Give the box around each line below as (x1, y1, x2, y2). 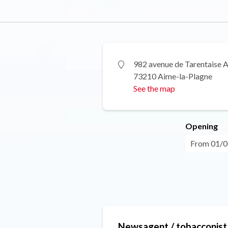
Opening (185, 121, 218, 131)
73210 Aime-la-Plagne (133, 71, 212, 81)
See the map (133, 83, 175, 93)
